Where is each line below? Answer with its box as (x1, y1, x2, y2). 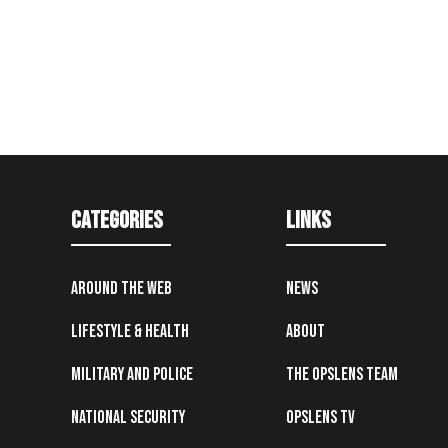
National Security (70, 407, 185, 429)
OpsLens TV (286, 407, 356, 429)
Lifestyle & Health (70, 321, 189, 343)
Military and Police (70, 364, 193, 386)
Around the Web (70, 278, 172, 300)
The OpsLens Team (286, 364, 399, 386)
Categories (70, 206, 163, 236)
